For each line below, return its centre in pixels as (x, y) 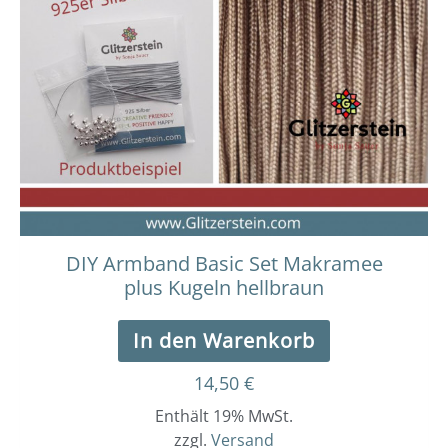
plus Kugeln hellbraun (224, 288)
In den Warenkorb (224, 341)
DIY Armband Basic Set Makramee (224, 264)
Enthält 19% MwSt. (224, 416)
